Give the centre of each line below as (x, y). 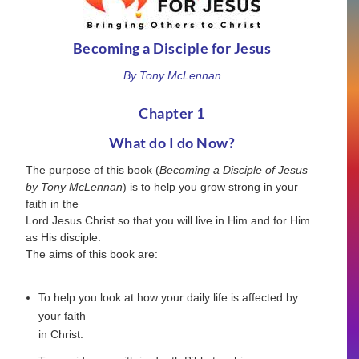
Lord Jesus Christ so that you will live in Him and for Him (168, 220)
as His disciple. (64, 237)
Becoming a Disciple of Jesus (234, 169)
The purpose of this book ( (93, 169)
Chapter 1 (172, 113)
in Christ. (61, 334)
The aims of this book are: (92, 254)
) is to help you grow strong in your (211, 186)
